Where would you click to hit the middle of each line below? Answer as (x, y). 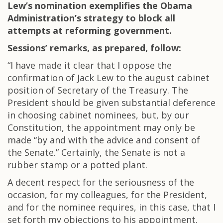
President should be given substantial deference (111, 103)
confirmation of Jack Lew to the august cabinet (109, 78)
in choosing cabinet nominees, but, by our (98, 115)
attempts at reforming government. (90, 30)
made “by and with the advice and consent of (104, 140)
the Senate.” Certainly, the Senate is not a (96, 152)
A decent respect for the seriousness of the (101, 182)
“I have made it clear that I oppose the (90, 65)
